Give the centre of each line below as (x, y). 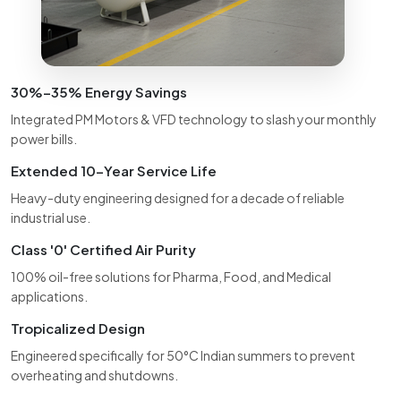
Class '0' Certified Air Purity (103, 250)
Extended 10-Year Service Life (114, 171)
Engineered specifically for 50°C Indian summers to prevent (183, 356)
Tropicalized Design (78, 328)
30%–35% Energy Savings (99, 92)
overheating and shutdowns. (94, 375)
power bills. (44, 139)
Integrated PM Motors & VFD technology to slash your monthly (194, 119)
